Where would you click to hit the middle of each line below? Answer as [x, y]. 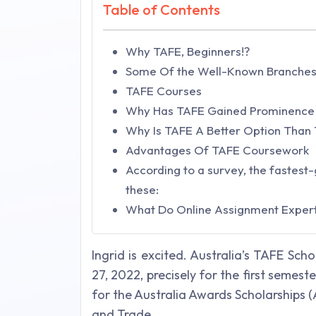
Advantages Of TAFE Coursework [217, 150]
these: [142, 190]
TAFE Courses [164, 91]
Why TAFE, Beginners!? [188, 51]
